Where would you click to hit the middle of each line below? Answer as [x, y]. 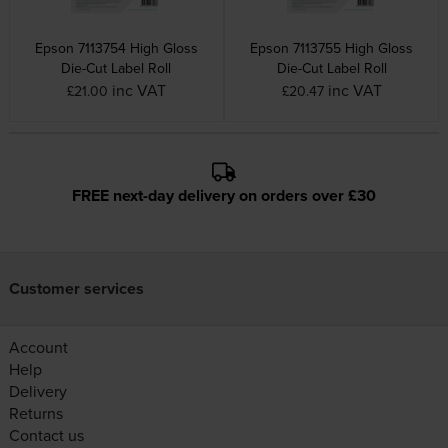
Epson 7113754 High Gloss [116, 47]
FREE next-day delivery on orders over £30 [224, 195]
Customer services [76, 288]
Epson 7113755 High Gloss [332, 47]
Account [38, 347]
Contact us [46, 435]
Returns [35, 413]
